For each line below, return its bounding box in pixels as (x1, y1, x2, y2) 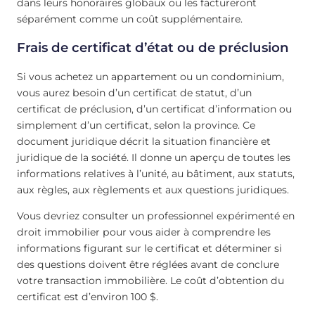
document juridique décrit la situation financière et (17, 134, 271, 148)
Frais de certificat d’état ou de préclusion (17, 39, 289, 56)
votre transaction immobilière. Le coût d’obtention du (17, 274, 284, 287)
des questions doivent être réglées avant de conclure (17, 257, 279, 271)
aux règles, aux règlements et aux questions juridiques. (17, 183, 292, 196)
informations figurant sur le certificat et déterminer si (17, 241, 282, 255)
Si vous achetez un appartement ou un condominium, (17, 70, 284, 83)
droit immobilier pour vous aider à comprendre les (17, 225, 271, 238)
